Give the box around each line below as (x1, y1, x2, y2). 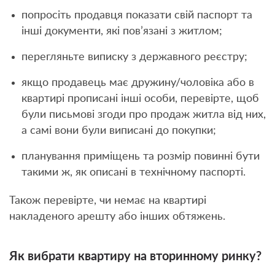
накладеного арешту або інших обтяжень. (9, 211, 225, 222)
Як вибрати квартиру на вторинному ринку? (9, 250, 261, 263)
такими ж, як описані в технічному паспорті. (21, 166, 246, 178)
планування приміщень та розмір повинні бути (21, 150, 260, 162)
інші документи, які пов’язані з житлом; (21, 25, 222, 37)
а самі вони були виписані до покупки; (21, 125, 216, 136)
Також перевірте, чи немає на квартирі (9, 195, 206, 206)
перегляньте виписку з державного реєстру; (21, 51, 247, 63)
